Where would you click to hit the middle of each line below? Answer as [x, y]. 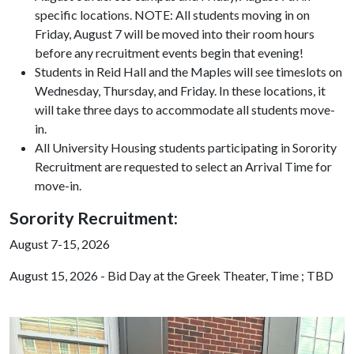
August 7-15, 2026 [60, 243]
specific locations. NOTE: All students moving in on [172, 14]
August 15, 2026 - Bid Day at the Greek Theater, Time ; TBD [171, 275]
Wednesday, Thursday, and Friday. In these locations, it [180, 90]
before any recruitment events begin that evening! [169, 52]
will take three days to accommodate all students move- [185, 109]
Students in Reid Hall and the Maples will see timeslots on [188, 71]
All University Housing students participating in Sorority [186, 147]
